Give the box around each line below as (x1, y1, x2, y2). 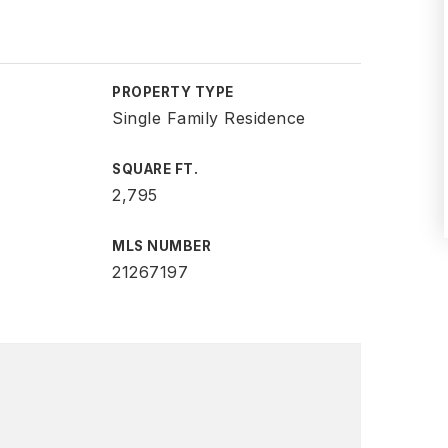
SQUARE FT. (112, 161, 199, 177)
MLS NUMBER (112, 238, 212, 254)
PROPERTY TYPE (112, 84, 234, 100)
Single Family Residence (112, 108, 306, 128)
